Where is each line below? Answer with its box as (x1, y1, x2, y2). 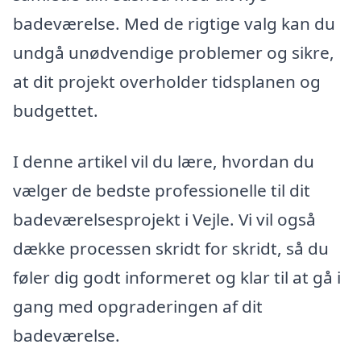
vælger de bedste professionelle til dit (13, 179, 310, 202)
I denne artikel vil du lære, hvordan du (13, 150, 314, 173)
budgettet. (13, 98, 98, 122)
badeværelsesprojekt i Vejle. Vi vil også (13, 208, 316, 231)
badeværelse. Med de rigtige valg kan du (13, 11, 335, 35)
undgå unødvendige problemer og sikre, (13, 40, 334, 64)
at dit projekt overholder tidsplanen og (13, 69, 321, 93)
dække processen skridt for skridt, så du (13, 237, 329, 260)
